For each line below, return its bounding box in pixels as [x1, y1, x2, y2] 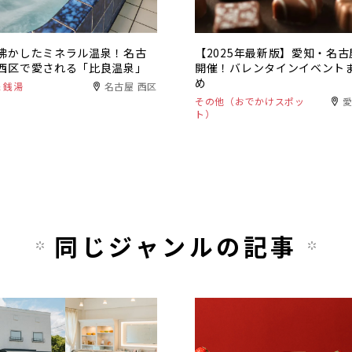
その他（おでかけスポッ [195, 94, 305, 108]
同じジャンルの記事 [54, 229, 298, 263]
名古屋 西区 [104, 79, 157, 93]
